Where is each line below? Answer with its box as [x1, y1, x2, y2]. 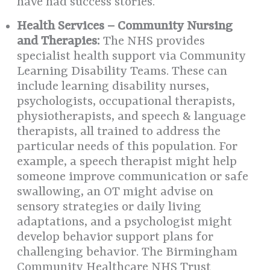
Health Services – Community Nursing [17, 19, 233, 34]
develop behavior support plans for [17, 230, 214, 245]
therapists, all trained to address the [17, 125, 221, 140]
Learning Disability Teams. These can [17, 64, 228, 80]
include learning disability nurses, [17, 80, 210, 95]
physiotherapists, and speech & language [17, 110, 246, 125]
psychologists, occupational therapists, [17, 95, 236, 110]
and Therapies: [17, 34, 101, 49]
